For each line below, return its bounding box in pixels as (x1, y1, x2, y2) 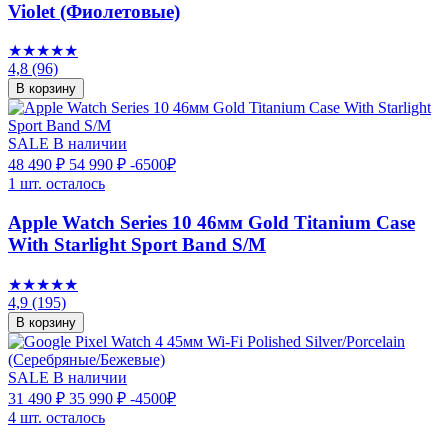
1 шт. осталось (8, 175, 105, 193)
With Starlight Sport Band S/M (8, 233, 266, 255)
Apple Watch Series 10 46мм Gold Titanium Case (8, 211, 415, 233)
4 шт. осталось (8, 408, 105, 426)
